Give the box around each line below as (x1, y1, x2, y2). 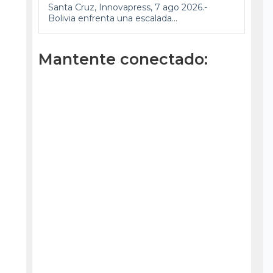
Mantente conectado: (38, 49, 208, 68)
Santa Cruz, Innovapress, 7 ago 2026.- (48, 1, 207, 13)
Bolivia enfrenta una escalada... (48, 12, 177, 24)
